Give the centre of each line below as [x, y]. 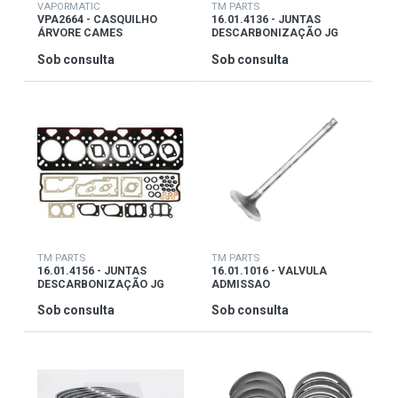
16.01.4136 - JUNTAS [266, 20]
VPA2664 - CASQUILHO [97, 20]
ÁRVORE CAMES [80, 33]
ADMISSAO [241, 284]
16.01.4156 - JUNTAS [92, 271]
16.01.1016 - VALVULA [269, 271]
